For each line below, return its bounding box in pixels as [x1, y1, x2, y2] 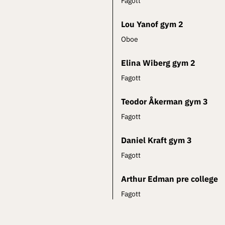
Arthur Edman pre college [121, 174, 218, 184]
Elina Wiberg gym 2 [121, 58, 195, 68]
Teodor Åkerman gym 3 [121, 96, 208, 107]
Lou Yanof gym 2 [121, 19, 183, 30]
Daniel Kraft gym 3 [121, 135, 192, 146]
